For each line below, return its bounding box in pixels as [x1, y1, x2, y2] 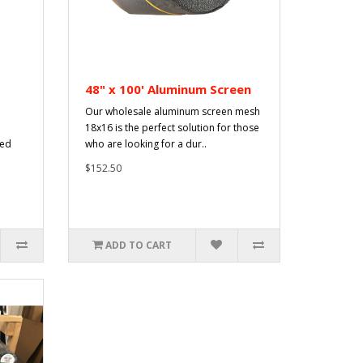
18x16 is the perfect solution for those [84, 121, 259, 135]
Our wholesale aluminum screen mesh [84, 105, 260, 119]
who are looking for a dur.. [84, 137, 207, 152]
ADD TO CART [105, 238, 172, 253]
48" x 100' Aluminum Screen [84, 81, 251, 98]
